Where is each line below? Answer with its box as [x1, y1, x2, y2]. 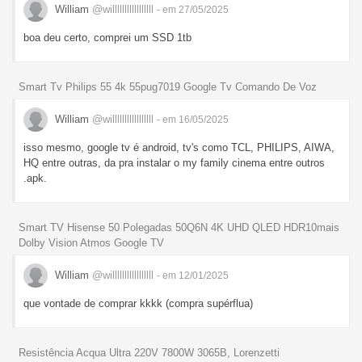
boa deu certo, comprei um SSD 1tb [23, 32, 192, 44]
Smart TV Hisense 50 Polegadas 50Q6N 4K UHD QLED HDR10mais [19, 221, 339, 234]
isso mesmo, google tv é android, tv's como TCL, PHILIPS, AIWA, [23, 141, 335, 154]
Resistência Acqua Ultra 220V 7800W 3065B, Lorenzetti [19, 346, 280, 359]
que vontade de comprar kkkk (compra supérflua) [23, 297, 253, 309]
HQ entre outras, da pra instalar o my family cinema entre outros [23, 157, 325, 170]
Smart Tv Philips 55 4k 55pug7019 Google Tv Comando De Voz [19, 81, 317, 94]
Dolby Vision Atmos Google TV [19, 236, 164, 249]
